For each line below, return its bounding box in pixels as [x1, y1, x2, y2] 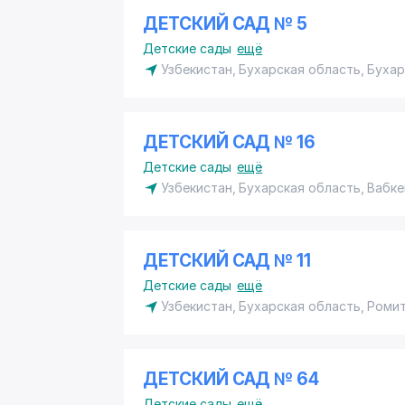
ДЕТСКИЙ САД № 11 [143, 250, 312, 271]
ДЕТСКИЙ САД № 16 [143, 132, 316, 153]
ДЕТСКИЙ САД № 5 [143, 14, 308, 34]
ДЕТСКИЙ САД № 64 [143, 369, 320, 390]
